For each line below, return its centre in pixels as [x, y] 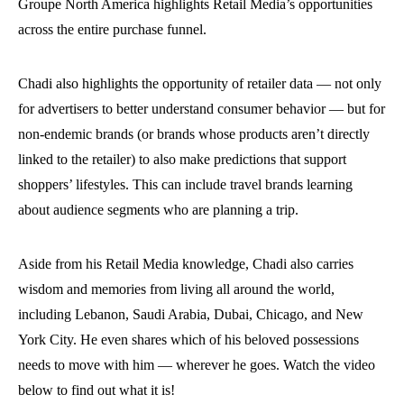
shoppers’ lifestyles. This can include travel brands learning [185, 184]
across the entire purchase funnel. [112, 29]
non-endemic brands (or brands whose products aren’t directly [194, 134]
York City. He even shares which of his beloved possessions [188, 340]
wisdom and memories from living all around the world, [176, 289]
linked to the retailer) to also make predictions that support [182, 159]
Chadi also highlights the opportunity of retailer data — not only [200, 83]
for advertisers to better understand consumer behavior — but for [202, 109]
